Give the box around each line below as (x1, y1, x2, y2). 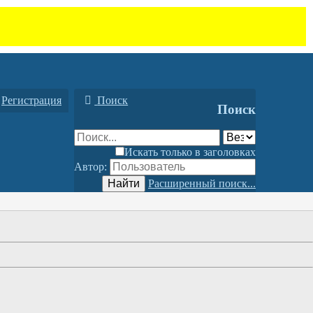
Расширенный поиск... (148, 177, 256, 190)
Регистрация (1, 94, 61, 106)
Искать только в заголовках (124, 146, 256, 159)
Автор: (74, 161, 107, 173)
